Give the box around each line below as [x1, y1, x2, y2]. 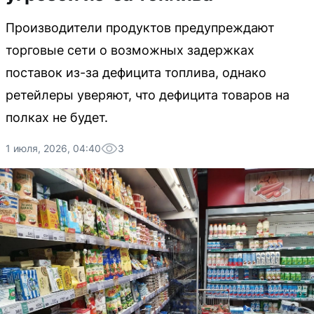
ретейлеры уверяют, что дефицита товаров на [6, 88, 289, 102]
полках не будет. [6, 110, 108, 125]
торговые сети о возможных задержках [6, 43, 254, 57]
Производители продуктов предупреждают [6, 20, 275, 35]
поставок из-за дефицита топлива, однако [6, 65, 266, 80]
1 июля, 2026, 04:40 [6, 142, 101, 154]
